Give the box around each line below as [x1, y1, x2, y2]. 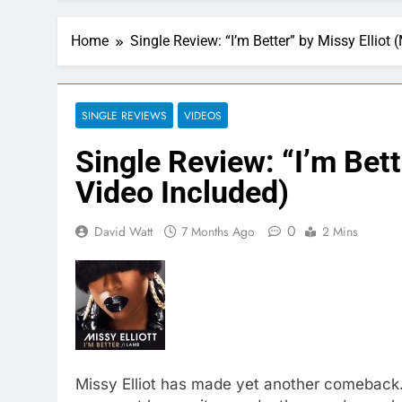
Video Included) [75, 174, 289, 210]
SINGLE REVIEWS [82, 108, 167, 123]
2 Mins [322, 223, 358, 240]
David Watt [94, 223, 153, 240]
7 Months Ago [181, 223, 255, 240]
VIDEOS [184, 108, 222, 123]
